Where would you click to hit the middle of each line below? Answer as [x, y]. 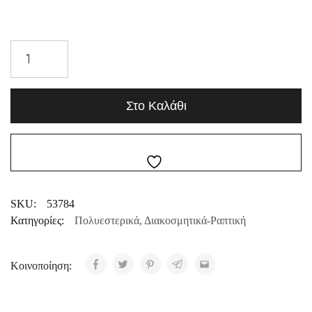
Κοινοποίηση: [42, 266]
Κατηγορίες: [37, 220]
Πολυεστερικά [107, 220]
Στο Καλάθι [156, 106]
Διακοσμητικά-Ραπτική [195, 220]
